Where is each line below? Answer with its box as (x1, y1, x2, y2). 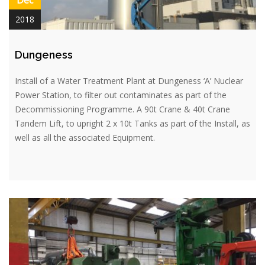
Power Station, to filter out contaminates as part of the (15, 89, 227, 101)
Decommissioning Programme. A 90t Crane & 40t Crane (15, 103, 230, 115)
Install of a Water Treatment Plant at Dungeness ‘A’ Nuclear (15, 75, 243, 86)
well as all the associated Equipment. (15, 131, 160, 143)
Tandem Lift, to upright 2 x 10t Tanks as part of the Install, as (15, 117, 250, 129)
